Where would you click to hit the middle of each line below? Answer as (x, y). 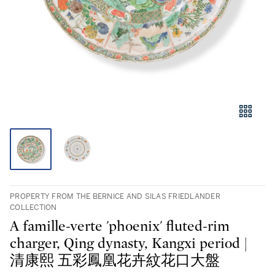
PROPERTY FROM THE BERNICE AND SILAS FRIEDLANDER (115, 196)
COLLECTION (33, 207)
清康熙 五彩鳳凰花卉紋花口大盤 (115, 261)
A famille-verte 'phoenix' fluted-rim (120, 227)
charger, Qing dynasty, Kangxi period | (129, 244)
